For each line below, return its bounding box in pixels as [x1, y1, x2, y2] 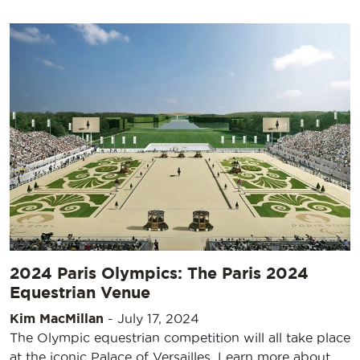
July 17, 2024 [117, 310, 199, 325]
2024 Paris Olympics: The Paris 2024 [10, 263, 309, 282]
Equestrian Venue [10, 282, 150, 301]
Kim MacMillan [10, 310, 104, 325]
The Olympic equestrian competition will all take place [10, 329, 350, 345]
